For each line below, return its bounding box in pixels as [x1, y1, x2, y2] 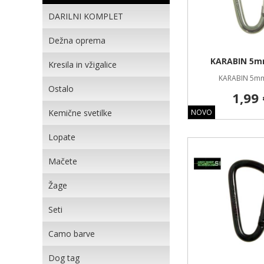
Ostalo [48, 83, 74, 94]
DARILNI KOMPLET [48, 11, 123, 22]
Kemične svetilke [48, 107, 112, 118]
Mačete [48, 156, 77, 167]
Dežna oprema [48, 35, 105, 46]
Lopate [48, 131, 75, 143]
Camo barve [48, 228, 95, 239]
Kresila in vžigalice [48, 59, 117, 70]
